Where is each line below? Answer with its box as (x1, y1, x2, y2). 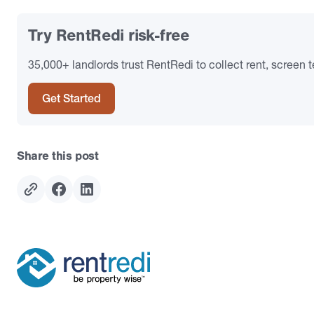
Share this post (17, 148, 99, 163)
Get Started (42, 90, 101, 105)
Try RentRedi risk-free (28, 25, 190, 45)
